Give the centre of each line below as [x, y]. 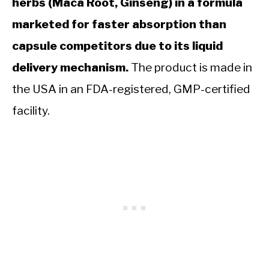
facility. [31, 111]
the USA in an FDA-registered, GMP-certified [131, 89]
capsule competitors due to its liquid [117, 46]
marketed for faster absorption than [119, 24]
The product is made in [190, 68]
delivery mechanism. [70, 68]
